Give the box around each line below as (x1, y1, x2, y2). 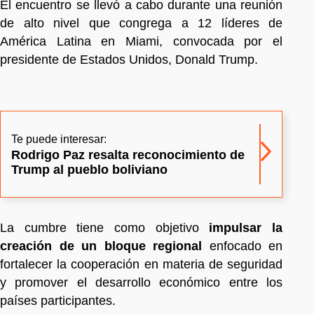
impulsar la (209, 220, 283, 235)
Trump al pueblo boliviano (11, 162, 168, 177)
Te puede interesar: (11, 132, 107, 145)
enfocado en (209, 238, 282, 253)
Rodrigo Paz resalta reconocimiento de (11, 147, 245, 162)
